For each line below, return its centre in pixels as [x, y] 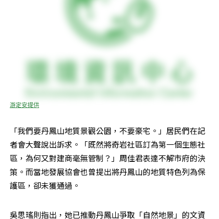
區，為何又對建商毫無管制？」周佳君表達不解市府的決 [108, 158]
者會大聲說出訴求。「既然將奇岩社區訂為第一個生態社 [108, 144]
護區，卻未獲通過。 [45, 185]
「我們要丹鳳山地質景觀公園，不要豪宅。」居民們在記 [108, 130]
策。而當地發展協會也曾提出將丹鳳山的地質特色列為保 [108, 171]
